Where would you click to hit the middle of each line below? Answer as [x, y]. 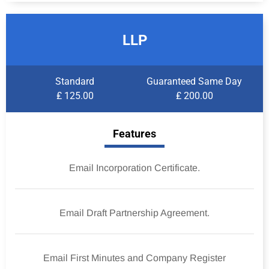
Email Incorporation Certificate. [134, 168]
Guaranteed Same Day [194, 81]
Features [134, 134]
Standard [75, 81]
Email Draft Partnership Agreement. [134, 213]
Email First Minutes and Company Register [134, 258]
